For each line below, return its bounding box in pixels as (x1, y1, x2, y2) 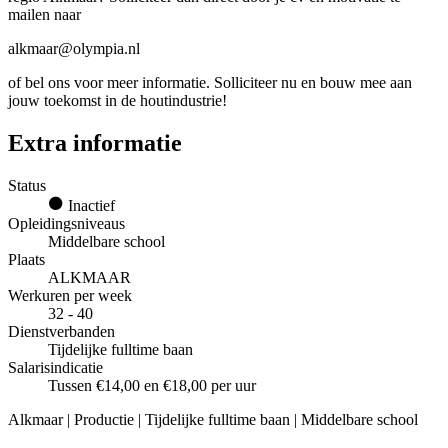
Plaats (8, 250, 45, 268)
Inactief (64, 196, 115, 214)
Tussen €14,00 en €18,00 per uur (48, 376, 256, 394)
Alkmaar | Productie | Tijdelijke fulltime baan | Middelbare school (8, 410, 418, 428)
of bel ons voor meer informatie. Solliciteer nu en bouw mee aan (8, 73, 412, 91)
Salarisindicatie (8, 358, 103, 376)
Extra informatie (8, 129, 182, 156)
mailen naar (8, 5, 81, 23)
